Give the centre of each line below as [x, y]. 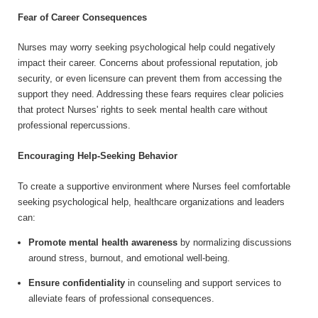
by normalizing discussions [235, 242]
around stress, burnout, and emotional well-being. [129, 258]
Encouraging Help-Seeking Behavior [98, 155]
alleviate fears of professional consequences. [121, 298]
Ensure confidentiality [77, 283]
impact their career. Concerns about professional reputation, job [148, 63]
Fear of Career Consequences [82, 17]
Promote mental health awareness [103, 242]
